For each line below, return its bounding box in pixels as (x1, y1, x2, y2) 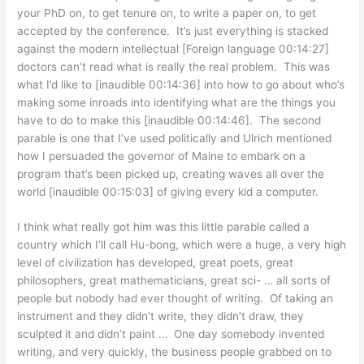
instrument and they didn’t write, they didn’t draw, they (17, 310, 305, 323)
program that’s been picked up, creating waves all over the (17, 167, 325, 180)
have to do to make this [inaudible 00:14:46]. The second (17, 113, 322, 127)
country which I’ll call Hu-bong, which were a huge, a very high (17, 238, 347, 252)
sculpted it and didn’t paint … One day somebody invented (17, 327, 325, 341)
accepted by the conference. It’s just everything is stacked (17, 24, 329, 37)
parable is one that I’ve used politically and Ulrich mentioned (17, 131, 332, 145)
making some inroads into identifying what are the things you (17, 95, 336, 109)
